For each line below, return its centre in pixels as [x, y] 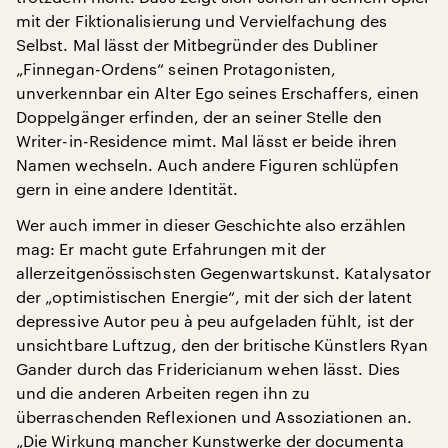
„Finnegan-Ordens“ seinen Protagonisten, [176, 68]
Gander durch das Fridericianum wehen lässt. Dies [208, 368]
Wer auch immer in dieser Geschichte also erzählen [211, 224]
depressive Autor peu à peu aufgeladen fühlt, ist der [215, 320]
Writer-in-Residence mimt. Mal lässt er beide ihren [206, 140]
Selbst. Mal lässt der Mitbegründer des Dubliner [197, 44]
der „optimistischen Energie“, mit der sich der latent [214, 296]
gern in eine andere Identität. [127, 188]
